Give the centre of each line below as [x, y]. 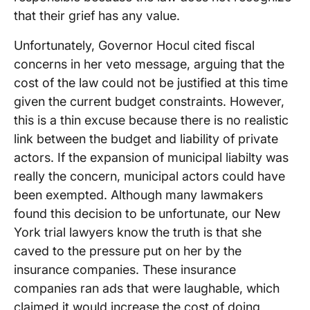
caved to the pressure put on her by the [128, 251]
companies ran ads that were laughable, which [147, 289]
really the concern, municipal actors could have [149, 176]
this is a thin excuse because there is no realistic [151, 120]
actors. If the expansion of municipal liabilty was [151, 158]
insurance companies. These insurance [125, 270]
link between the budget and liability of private [146, 139]
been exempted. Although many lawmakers [138, 195]
